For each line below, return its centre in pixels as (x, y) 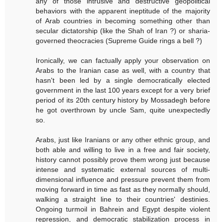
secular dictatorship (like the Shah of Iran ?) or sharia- (123, 31)
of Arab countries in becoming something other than (123, 21)
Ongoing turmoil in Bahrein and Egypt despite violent (123, 209)
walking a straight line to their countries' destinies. (123, 199)
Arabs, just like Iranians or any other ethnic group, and (123, 140)
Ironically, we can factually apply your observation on (123, 61)
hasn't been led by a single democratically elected (123, 81)
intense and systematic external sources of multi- (123, 170)
